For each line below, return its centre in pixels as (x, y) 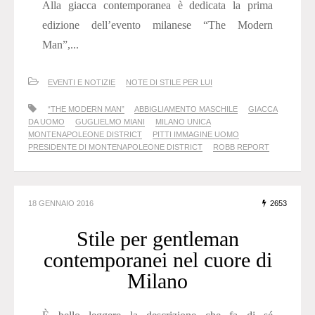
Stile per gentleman (157, 239)
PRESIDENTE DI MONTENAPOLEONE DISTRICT (115, 147)
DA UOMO (46, 122)
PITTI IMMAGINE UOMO (196, 135)
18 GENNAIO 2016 (61, 204)
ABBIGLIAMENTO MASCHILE (186, 109)
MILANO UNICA (183, 122)
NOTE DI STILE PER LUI (169, 83)
